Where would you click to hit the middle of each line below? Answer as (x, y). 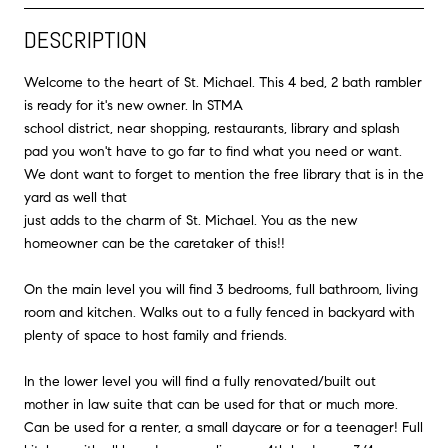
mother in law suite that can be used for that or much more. (211, 404)
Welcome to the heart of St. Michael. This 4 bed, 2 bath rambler (223, 82)
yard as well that (75, 197)
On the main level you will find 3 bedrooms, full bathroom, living (221, 289)
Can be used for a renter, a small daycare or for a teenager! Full (223, 427)
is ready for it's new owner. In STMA (133, 105)
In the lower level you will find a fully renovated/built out (200, 381)
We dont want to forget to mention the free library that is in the (224, 174)
